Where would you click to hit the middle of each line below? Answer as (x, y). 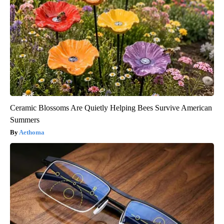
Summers (25, 119)
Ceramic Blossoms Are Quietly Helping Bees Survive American (111, 107)
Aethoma (32, 132)
